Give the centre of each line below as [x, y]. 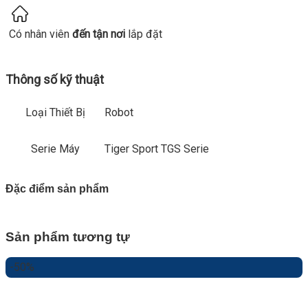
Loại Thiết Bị [55, 113]
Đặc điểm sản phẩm [57, 188]
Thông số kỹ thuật [55, 80]
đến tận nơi [99, 34]
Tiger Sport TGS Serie [157, 149]
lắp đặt [144, 34]
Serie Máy [55, 149]
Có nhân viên [41, 34]
